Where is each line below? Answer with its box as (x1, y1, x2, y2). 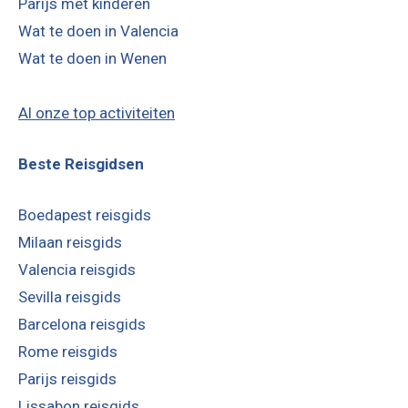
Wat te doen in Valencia (18, 21, 178, 40)
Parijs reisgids (18, 369, 117, 388)
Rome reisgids (18, 342, 117, 361)
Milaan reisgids (18, 232, 122, 251)
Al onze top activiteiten (18, 103, 175, 122)
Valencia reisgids (18, 260, 136, 279)
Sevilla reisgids (18, 287, 121, 306)
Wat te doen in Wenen (18, 48, 167, 67)
